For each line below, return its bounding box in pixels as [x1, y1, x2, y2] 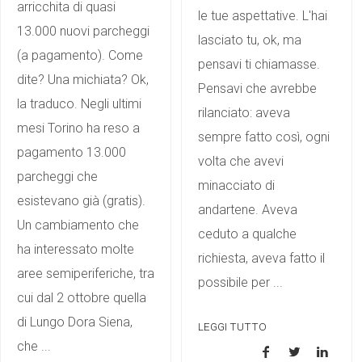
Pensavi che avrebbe [198, 80, 317, 96]
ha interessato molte [17, 241, 134, 257]
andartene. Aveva [198, 201, 297, 217]
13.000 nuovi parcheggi [17, 23, 149, 39]
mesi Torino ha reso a [17, 120, 140, 136]
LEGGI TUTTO [198, 319, 267, 333]
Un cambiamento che [17, 217, 139, 233]
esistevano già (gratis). [17, 192, 145, 208]
